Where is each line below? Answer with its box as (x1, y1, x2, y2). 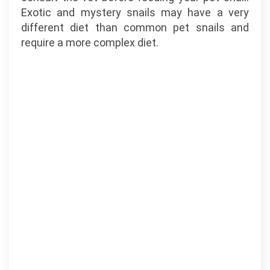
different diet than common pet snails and (21, 21, 249, 34)
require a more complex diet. (21, 36, 159, 49)
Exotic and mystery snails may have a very (21, 6, 249, 19)
